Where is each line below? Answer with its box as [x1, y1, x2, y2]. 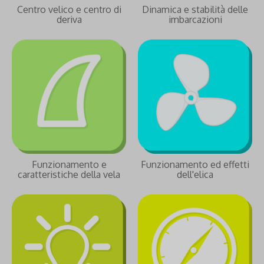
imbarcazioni [168, 14, 222, 25]
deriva [56, 14, 82, 25]
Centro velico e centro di [16, 4, 121, 15]
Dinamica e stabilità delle [142, 4, 248, 15]
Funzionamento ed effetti [141, 159, 249, 170]
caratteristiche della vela [18, 169, 120, 180]
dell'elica [177, 169, 213, 180]
